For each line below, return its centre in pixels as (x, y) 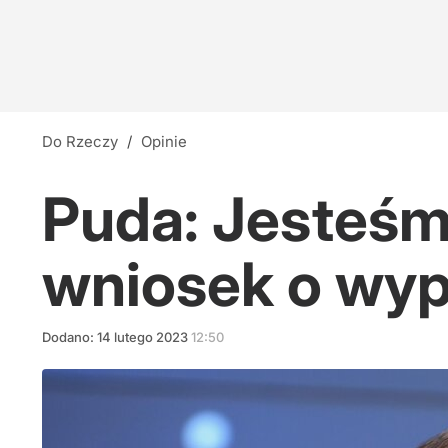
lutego (133, 337)
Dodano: (69, 337)
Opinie (169, 141)
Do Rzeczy (85, 141)
